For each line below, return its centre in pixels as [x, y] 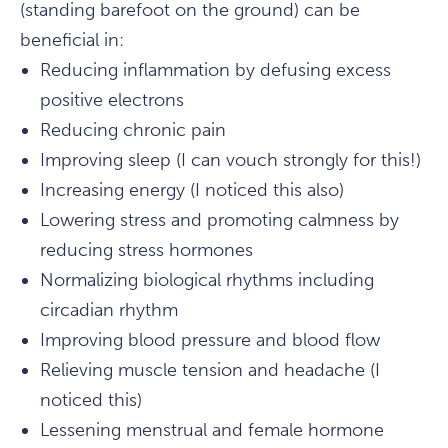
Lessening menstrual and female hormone [212, 430]
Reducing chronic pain [133, 130]
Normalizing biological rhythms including [207, 280]
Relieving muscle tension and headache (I [210, 370]
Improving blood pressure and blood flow [210, 340]
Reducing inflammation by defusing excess [215, 70]
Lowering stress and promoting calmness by [219, 220]
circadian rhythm [109, 310]
